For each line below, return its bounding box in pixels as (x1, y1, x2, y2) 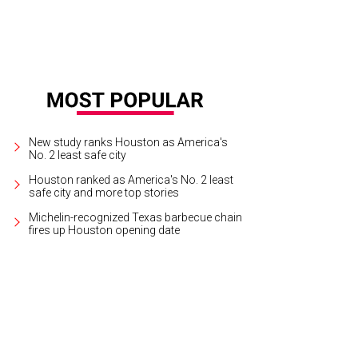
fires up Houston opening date (29, 224, 181, 237)
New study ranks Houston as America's (29, 136, 229, 149)
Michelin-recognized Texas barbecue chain (29, 211, 243, 225)
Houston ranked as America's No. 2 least (29, 173, 234, 187)
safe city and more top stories (29, 186, 180, 200)
